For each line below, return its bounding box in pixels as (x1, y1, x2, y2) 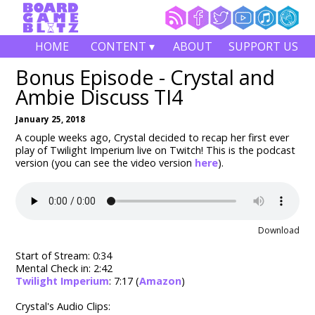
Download (257, 224, 300, 237)
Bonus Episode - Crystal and (15, 63, 276, 91)
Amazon (139, 274, 182, 288)
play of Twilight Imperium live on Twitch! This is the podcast (15, 143, 296, 157)
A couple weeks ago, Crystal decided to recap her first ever (15, 131, 290, 145)
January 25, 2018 (15, 114, 86, 125)
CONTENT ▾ (90, 39, 155, 54)
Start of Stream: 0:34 (15, 249, 112, 263)
